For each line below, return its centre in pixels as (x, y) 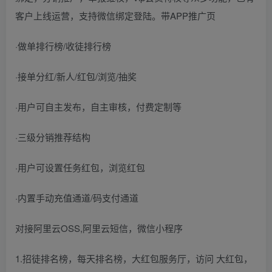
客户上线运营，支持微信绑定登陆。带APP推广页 (115, 15)
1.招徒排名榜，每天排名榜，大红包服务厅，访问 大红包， (134, 258)
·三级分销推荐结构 (53, 137)
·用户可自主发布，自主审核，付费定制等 (98, 107)
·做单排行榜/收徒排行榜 (63, 46)
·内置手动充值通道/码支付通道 (77, 198)
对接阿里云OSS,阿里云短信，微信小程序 (99, 228)
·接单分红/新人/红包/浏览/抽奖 (76, 76)
